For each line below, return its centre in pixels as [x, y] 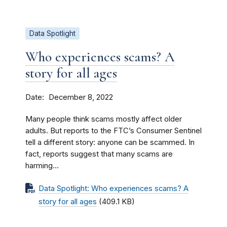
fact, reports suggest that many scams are [99, 154]
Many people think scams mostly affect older [104, 119]
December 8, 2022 [81, 97]
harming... [42, 165]
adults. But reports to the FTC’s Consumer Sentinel [113, 130]
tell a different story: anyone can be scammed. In [110, 142]
